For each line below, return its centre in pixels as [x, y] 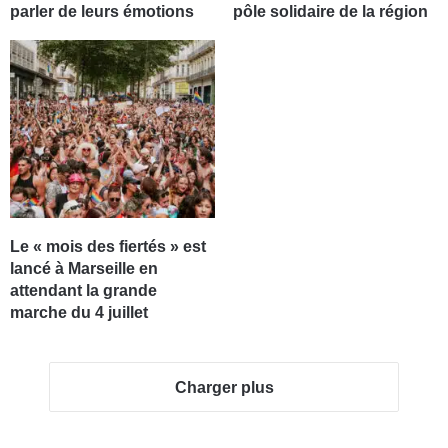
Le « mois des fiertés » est [108, 247]
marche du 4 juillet [79, 313]
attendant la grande [84, 291]
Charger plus [224, 388]
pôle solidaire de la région [330, 12]
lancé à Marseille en [84, 269]
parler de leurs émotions [102, 12]
